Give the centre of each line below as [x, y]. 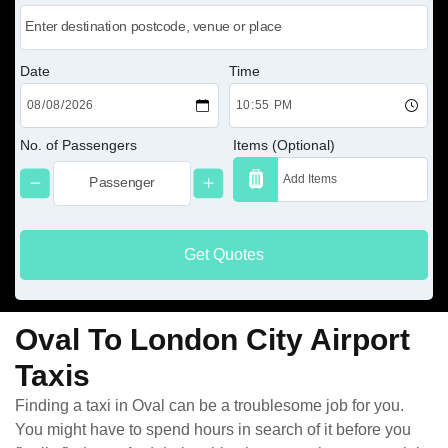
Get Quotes [224, 254]
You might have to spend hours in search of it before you [213, 429]
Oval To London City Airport [212, 339]
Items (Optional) [284, 144]
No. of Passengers [78, 144]
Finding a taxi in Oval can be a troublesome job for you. [209, 405]
